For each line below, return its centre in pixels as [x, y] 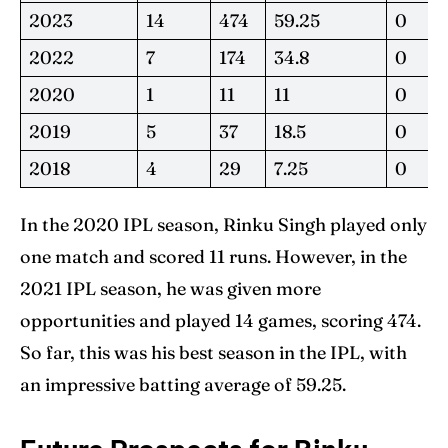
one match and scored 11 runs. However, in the [213, 256]
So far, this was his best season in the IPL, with [213, 352]
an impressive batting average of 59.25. [183, 384]
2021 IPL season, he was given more [170, 288]
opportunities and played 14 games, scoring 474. [220, 320]
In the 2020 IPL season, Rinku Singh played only [223, 224]
